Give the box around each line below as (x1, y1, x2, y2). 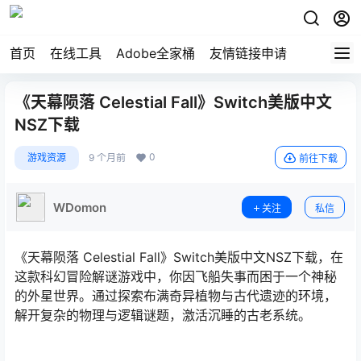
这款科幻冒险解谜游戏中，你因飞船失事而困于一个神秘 (15, 268, 337, 284)
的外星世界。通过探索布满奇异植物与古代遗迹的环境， (15, 288, 337, 304)
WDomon (53, 199, 106, 215)
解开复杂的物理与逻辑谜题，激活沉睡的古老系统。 (15, 307, 311, 323)
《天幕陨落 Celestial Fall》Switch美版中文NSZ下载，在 (15, 249, 343, 265)
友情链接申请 (210, 45, 287, 61)
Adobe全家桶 (116, 45, 195, 61)
